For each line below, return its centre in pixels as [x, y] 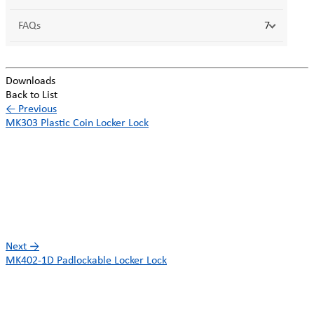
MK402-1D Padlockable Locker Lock [86, 260]
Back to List [32, 95]
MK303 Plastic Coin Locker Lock [77, 123]
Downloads [30, 81]
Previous [36, 109]
